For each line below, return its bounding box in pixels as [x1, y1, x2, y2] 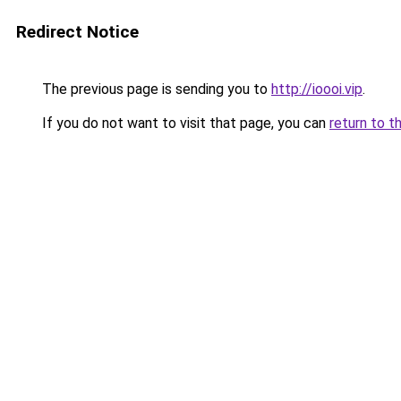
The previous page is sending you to [38, 81, 271, 98]
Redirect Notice [16, 21, 139, 42]
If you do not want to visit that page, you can [38, 115, 329, 132]
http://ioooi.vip [271, 81, 363, 98]
